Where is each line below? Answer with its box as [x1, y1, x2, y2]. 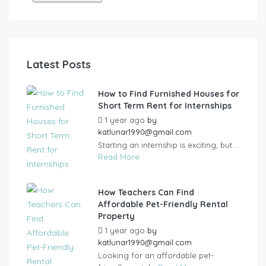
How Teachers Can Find [98, 187, 194, 198]
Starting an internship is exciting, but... [98, 140, 237, 150]
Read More [98, 152, 140, 162]
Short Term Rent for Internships [98, 100, 232, 112]
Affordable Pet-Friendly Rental [98, 199, 228, 210]
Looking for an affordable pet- [98, 251, 214, 261]
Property [98, 211, 135, 222]
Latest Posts [27, 58, 91, 72]
